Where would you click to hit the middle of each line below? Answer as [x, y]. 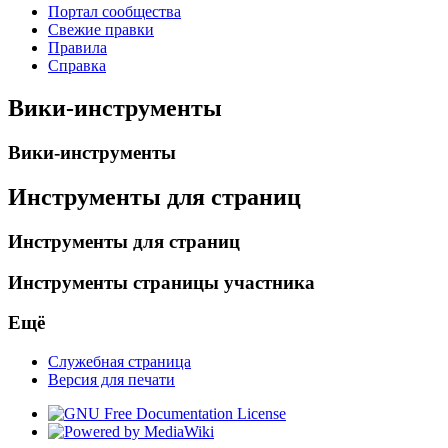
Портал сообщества [114, 12]
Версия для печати [111, 380]
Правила [77, 48]
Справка [77, 66]
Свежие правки [101, 30]
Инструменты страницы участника [161, 282]
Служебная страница [119, 362]
